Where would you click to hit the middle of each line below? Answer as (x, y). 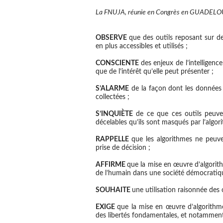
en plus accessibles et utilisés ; (142, 47)
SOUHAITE (114, 190)
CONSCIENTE (118, 63)
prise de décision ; (123, 148)
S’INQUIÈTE (114, 114)
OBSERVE (112, 38)
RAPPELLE (113, 140)
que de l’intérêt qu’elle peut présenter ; (155, 72)
